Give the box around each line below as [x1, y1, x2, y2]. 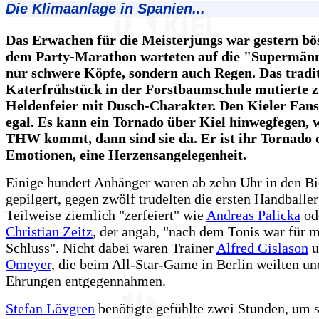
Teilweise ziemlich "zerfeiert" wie [6, 207, 206, 224]
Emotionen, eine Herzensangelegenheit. [6, 147, 246, 163]
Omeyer [6, 256, 51, 273]
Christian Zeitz [6, 224, 93, 240]
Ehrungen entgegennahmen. [6, 273, 166, 289]
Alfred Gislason [216, 240, 308, 256]
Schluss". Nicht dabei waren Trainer [6, 240, 216, 256]
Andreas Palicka [206, 207, 300, 224]
